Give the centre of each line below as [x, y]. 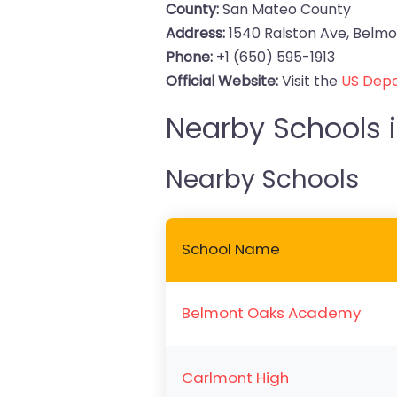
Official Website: [222, 81]
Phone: [190, 57]
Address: [196, 33]
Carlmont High [236, 378]
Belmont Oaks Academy [272, 313]
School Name [231, 249]
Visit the [310, 81]
